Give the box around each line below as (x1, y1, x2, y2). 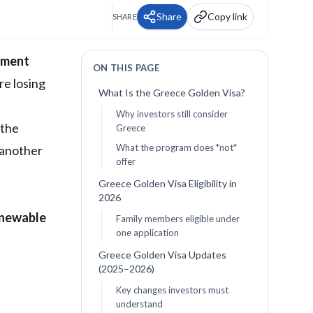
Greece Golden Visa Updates (98, 249, 226, 261)
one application (115, 227, 179, 239)
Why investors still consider (115, 108, 228, 120)
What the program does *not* (115, 142, 237, 154)
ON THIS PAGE (92, 62, 159, 74)
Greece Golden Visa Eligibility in (98, 177, 237, 190)
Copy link (208, 10, 247, 23)
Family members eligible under (115, 213, 240, 225)
